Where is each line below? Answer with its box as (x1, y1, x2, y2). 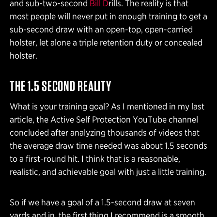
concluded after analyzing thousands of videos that (10, 127, 200, 138)
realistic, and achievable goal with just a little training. (10, 167, 206, 177)
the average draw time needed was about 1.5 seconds (10, 140, 207, 151)
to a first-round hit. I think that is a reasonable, (10, 154, 180, 164)
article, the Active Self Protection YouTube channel (10, 114, 198, 125)
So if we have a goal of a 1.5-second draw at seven (10, 197, 195, 208)
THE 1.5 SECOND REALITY (10, 77, 111, 95)
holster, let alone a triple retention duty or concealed (10, 37, 202, 48)
